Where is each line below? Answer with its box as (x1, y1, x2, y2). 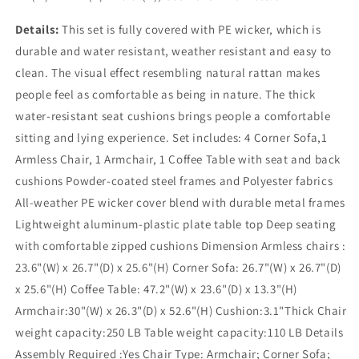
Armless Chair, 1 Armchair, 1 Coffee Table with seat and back (15, 151, 341, 167)
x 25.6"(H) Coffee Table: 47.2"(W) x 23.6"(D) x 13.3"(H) (15, 281, 298, 296)
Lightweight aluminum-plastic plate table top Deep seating (15, 216, 337, 232)
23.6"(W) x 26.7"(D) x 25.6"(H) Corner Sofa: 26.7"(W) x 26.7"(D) (15, 260, 341, 275)
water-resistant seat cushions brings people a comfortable (15, 108, 331, 123)
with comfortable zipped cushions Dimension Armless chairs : (15, 238, 346, 253)
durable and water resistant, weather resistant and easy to (15, 43, 332, 58)
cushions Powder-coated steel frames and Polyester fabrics (15, 173, 333, 188)
